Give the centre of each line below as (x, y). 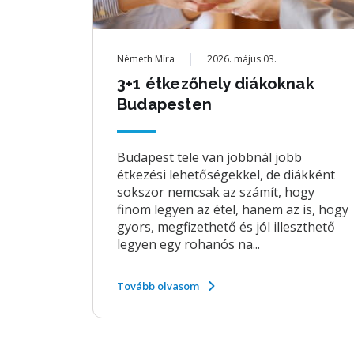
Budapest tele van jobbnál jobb (209, 157)
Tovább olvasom (158, 286)
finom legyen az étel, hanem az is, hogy (233, 209)
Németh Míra (146, 59)
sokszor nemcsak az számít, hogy (216, 192)
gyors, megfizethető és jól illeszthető (226, 227)
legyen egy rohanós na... (188, 244)
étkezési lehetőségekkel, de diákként (226, 175)
